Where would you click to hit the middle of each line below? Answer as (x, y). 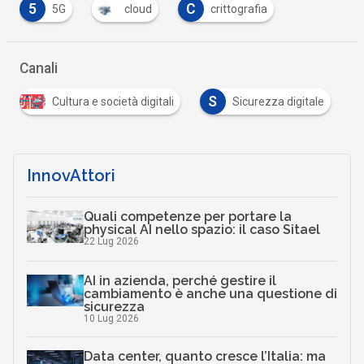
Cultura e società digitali (113, 102)
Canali (38, 69)
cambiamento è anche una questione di (210, 293)
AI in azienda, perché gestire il (180, 280)
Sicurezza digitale (278, 102)
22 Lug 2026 (111, 242)
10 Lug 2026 (111, 318)
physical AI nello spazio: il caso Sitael (201, 230)
